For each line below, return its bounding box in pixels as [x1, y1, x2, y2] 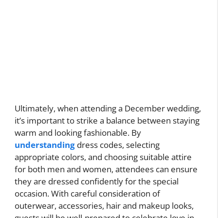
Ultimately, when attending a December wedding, [15, 103, 201, 114]
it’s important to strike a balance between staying [15, 115, 200, 127]
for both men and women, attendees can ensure [15, 163, 198, 175]
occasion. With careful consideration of [15, 188, 160, 200]
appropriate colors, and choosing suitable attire [15, 151, 192, 163]
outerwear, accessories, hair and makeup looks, [15, 200, 194, 212]
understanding [15, 139, 75, 151]
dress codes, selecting [75, 139, 160, 151]
